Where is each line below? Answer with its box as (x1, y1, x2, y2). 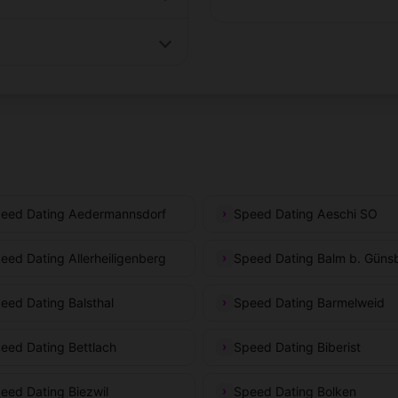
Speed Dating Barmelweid (233, 294, 385, 310)
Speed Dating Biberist (233, 338, 361, 354)
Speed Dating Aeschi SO (233, 205, 378, 221)
